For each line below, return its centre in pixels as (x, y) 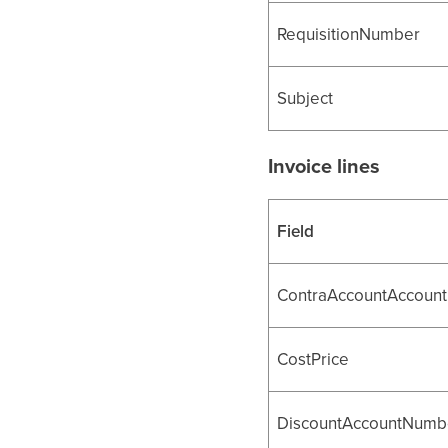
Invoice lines (324, 166)
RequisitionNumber (349, 34)
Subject (305, 98)
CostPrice (313, 359)
